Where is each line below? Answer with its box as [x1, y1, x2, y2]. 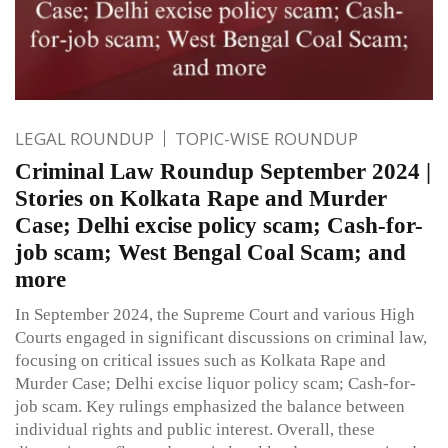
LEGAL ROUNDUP [15, 127, 154, 151]
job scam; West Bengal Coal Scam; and [15, 240, 406, 266]
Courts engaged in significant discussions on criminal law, [15, 328, 427, 348]
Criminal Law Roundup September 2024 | [15, 159, 431, 185]
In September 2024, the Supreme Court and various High [15, 305, 415, 325]
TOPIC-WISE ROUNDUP [175, 127, 358, 151]
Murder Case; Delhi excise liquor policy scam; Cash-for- [15, 374, 416, 394]
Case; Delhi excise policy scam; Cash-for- [15, 213, 423, 239]
